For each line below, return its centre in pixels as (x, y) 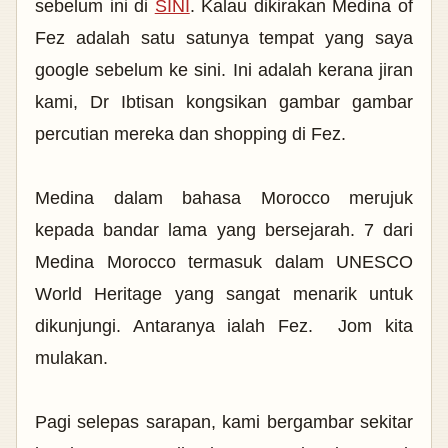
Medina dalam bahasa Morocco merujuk (224, 198)
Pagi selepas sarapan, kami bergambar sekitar (224, 422)
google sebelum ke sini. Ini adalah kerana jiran (224, 70)
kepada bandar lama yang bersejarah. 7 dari (224, 230)
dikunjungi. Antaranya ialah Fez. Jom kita (224, 326)
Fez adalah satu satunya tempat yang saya (224, 38)
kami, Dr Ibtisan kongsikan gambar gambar (224, 102)
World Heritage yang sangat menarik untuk (224, 294)
